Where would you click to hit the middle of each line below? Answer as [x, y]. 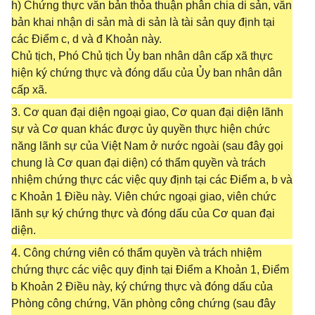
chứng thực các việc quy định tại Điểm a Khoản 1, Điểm [150, 270]
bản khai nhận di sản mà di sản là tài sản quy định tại [143, 22]
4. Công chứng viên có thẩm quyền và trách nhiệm [136, 253]
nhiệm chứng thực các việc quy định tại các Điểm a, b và [152, 180]
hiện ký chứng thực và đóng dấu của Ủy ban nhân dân [147, 73]
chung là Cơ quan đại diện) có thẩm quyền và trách [139, 163]
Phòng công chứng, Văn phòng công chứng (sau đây [143, 303]
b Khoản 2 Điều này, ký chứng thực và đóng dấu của [142, 287]
